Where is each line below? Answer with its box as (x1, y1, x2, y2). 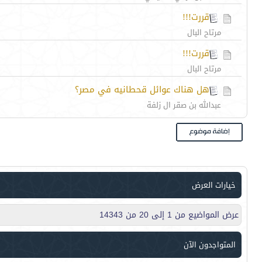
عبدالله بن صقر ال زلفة (147, 98, 221, 112)
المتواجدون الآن (184, 237, 236, 252)
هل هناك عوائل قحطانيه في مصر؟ (75, 81, 209, 98)
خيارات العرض (192, 178, 236, 192)
